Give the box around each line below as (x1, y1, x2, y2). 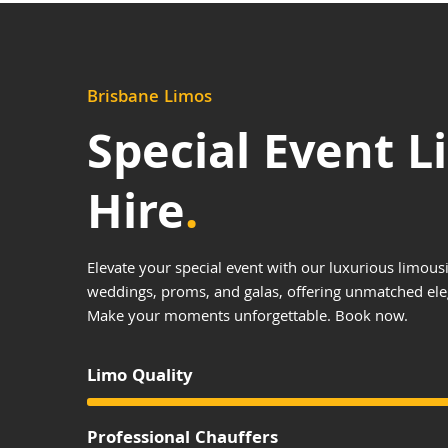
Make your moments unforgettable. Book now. (87, 304, 409, 331)
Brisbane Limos (87, 83, 213, 113)
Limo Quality (87, 363, 194, 393)
